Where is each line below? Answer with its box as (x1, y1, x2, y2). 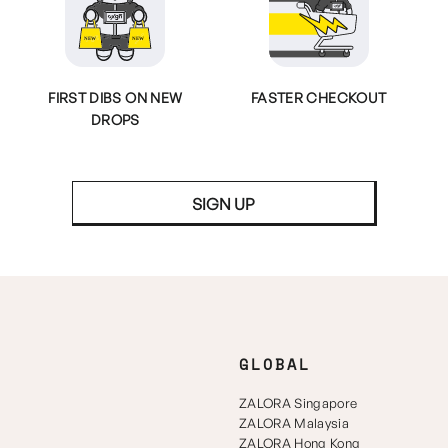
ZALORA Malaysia (239, 415, 349, 431)
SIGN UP (191, 194, 255, 214)
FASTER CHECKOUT (251, 89, 387, 106)
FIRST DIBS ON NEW (48, 89, 183, 106)
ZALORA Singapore (239, 395, 358, 411)
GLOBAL (239, 354, 311, 375)
